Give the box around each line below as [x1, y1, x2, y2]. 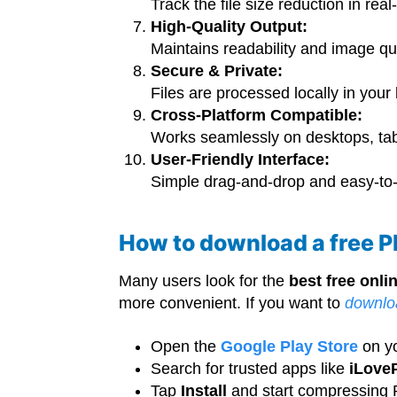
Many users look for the [119, 272, 290, 291]
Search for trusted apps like [151, 360, 350, 378]
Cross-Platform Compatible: [151, 106, 363, 125]
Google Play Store [221, 338, 359, 356]
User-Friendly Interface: [151, 151, 331, 169]
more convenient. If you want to [119, 294, 346, 313]
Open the [151, 338, 222, 356]
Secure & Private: [151, 62, 284, 81]
